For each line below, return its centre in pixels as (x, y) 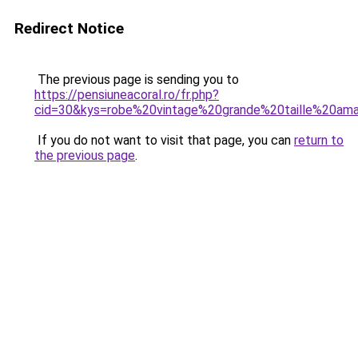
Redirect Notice (69, 28)
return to (319, 140)
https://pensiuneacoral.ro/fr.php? (127, 95)
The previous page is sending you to (137, 80)
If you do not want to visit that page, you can (164, 140)
